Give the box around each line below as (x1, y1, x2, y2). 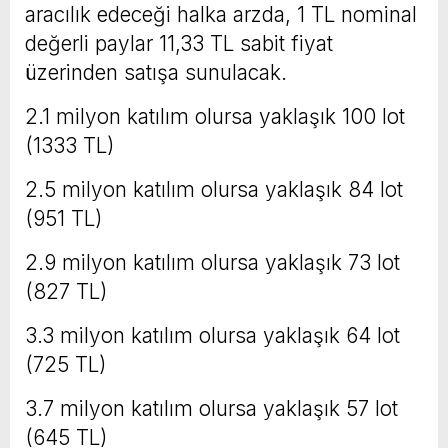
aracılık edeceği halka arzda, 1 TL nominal (25, 2, 417, 28)
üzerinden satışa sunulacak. (25, 60, 293, 86)
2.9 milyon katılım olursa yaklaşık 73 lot (25, 250, 400, 276)
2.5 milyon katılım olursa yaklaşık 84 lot (25, 177, 403, 203)
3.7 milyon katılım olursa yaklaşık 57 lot (25, 396, 398, 422)
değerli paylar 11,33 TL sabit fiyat (25, 31, 333, 57)
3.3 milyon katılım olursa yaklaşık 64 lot (25, 323, 400, 349)
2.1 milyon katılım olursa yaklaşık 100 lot (25, 104, 405, 130)
